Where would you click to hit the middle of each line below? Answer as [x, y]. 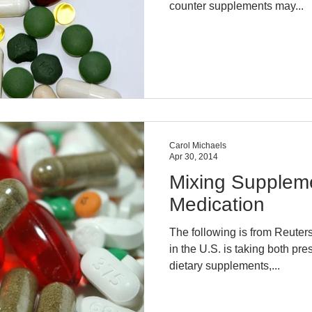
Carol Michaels [198, 145]
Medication [217, 204]
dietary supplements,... [225, 265]
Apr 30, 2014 [194, 157]
